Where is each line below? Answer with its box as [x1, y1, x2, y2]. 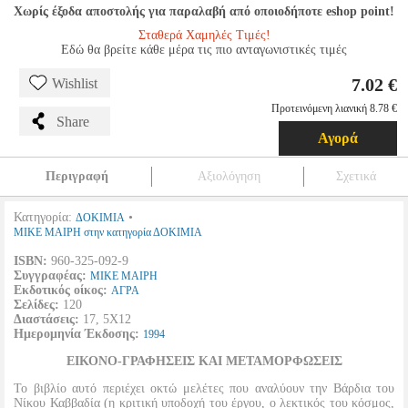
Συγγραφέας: [14, 269, 87, 282]
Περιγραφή [45, 169, 108, 183]
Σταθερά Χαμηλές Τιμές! [138, 28, 270, 42]
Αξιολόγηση [197, 169, 260, 183]
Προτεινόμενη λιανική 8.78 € [271, 102, 397, 115]
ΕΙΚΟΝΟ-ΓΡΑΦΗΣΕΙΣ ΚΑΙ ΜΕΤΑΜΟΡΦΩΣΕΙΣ [66, 354, 342, 368]
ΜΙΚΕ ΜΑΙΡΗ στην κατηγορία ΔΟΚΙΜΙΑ [14, 226, 202, 239]
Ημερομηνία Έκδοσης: [14, 327, 139, 341]
